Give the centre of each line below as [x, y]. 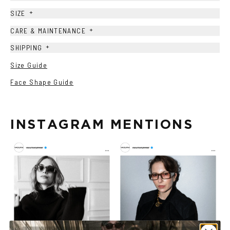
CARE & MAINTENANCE [48, 30]
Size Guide [29, 65]
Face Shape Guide [42, 82]
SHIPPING [26, 48]
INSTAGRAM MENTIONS [102, 124]
